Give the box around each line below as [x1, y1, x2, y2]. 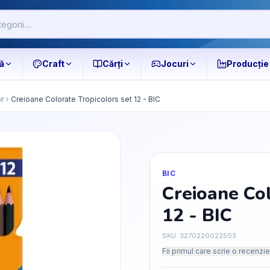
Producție [227, 58, 269, 69]
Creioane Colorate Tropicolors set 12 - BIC [11, 95, 160, 104]
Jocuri [161, 58, 189, 69]
